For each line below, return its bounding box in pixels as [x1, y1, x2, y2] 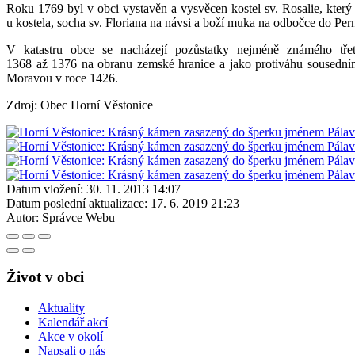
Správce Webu [42, 211, 115, 225]
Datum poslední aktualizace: [6, 197, 147, 211]
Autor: [6, 211, 39, 225]
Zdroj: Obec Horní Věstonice [6, 98, 153, 113]
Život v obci [6, 268, 84, 285]
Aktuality [38, 300, 85, 315]
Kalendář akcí [38, 315, 108, 329]
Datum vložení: [6, 182, 83, 197]
